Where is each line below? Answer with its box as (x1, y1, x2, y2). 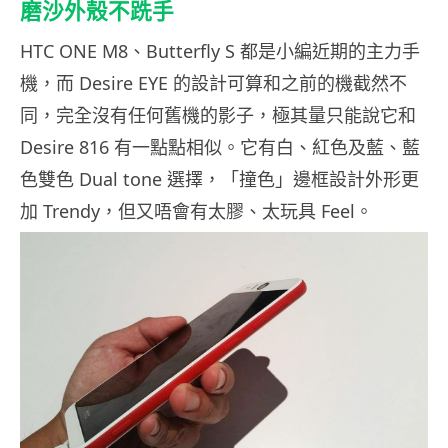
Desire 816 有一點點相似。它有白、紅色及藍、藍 (20, 134, 420, 159)
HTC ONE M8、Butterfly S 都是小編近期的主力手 (20, 38, 420, 63)
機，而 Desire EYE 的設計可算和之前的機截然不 (20, 70, 407, 95)
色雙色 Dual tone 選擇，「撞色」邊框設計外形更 (20, 166, 419, 191)
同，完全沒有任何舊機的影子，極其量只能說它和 (20, 102, 416, 127)
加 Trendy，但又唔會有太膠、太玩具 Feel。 (20, 198, 373, 223)
